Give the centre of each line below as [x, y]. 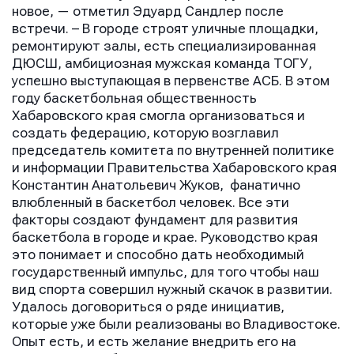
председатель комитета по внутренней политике [173, 151]
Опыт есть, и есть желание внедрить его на [154, 342]
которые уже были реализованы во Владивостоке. [176, 324]
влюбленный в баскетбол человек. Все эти [151, 203]
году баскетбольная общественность [134, 98]
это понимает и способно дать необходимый [158, 255]
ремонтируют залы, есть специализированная [164, 46]
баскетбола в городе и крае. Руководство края [165, 237]
